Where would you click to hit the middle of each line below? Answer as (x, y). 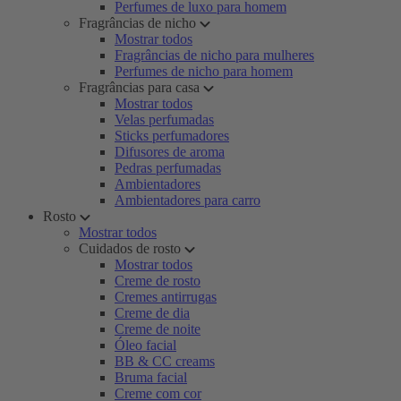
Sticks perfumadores (172, 136)
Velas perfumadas (164, 119)
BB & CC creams (165, 361)
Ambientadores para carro (188, 200)
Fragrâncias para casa (139, 87)
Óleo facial (145, 345)
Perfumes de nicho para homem (204, 71)
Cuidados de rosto (130, 248)
